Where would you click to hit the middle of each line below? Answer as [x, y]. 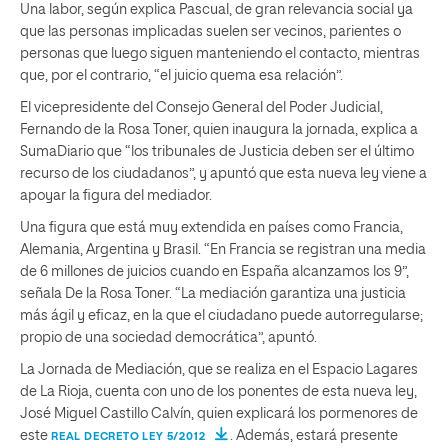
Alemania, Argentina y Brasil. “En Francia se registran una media [223, 249]
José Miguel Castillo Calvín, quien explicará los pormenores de [219, 413]
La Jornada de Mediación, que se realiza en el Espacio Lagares [219, 369]
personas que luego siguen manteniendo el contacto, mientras [220, 53]
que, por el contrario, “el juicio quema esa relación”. [181, 75]
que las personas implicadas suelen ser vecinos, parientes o [210, 31]
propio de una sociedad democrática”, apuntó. [168, 337]
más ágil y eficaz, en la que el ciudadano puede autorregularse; [221, 315]
